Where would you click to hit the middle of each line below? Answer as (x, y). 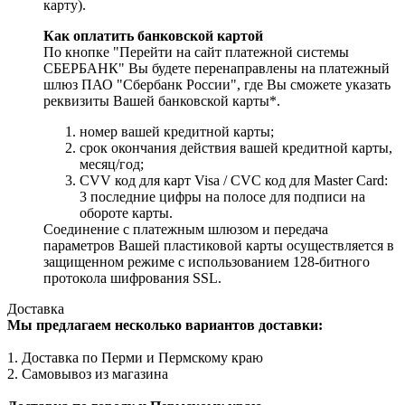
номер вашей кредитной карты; (177, 132)
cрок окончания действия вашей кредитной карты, (236, 148)
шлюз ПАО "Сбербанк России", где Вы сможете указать (217, 85)
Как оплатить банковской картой (153, 36)
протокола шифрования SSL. (132, 278)
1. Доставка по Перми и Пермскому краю (135, 358)
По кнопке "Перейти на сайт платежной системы (196, 52)
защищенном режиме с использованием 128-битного (207, 262)
